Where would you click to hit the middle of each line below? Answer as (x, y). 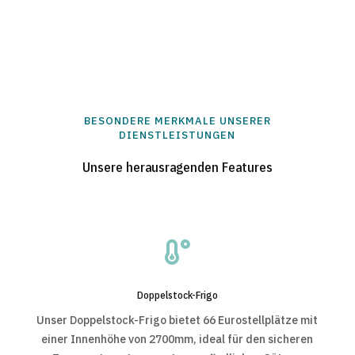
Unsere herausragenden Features (177, 168)
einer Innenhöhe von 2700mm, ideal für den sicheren (177, 340)
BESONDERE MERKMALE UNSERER (177, 121)
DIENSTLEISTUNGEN (177, 136)
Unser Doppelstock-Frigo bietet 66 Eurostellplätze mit (177, 321)
